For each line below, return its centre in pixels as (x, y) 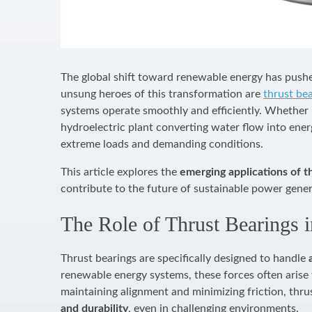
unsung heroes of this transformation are (162, 94)
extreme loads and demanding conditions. (162, 144)
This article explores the (120, 172)
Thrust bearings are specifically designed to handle (185, 258)
